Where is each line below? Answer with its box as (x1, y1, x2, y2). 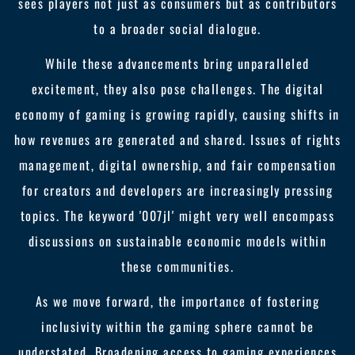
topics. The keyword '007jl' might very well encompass (20, 206, 335, 225)
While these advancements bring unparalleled (45, 54, 310, 73)
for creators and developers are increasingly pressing (21, 181, 334, 200)
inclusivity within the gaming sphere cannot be (41, 317, 314, 336)
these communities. (121, 257, 234, 276)
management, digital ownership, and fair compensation (18, 155, 337, 174)
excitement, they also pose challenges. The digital (31, 79, 324, 98)
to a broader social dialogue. (94, 19, 261, 38)
